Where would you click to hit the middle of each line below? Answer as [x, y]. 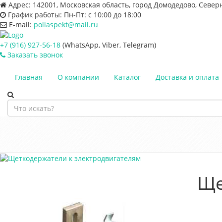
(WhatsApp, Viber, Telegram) [108, 45]
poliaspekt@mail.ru [66, 25]
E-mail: [20, 25]
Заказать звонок [34, 55]
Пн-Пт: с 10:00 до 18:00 [102, 15]
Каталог [127, 77]
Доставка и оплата [187, 77]
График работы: [35, 15]
